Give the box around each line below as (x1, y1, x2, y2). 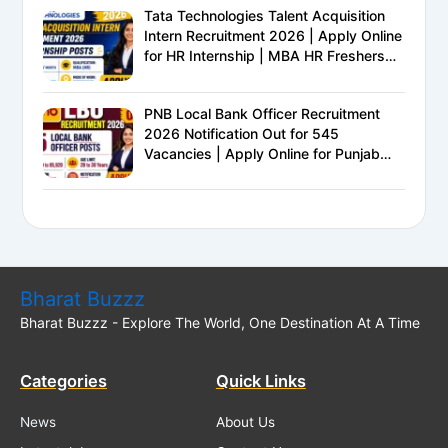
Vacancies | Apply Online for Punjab (144, 144, 381, 162)
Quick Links (215, 371, 306, 392)
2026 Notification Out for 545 (144, 124, 340, 142)
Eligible (144, 67, 191, 85)
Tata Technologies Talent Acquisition (144, 7, 386, 25)
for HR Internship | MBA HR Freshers (144, 47, 386, 65)
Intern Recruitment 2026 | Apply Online (144, 27, 403, 45)
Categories (20, 371, 107, 392)
